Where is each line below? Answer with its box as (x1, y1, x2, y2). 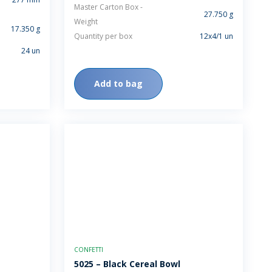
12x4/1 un (200, 31, 233, 41)
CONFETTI (74, 245, 103, 254)
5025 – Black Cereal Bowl (74, 258, 180, 270)
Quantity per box (74, 31, 132, 41)
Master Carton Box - (74, 2, 143, 12)
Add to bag (94, 78, 143, 89)
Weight (74, 16, 98, 27)
